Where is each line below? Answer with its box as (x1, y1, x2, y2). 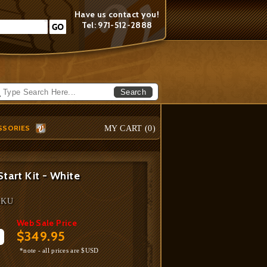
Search (120, 87, 146, 97)
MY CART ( (104, 124, 148, 133)
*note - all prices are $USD (20, 247, 99, 254)
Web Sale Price (17, 218, 77, 228)
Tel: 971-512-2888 (81, 20, 153, 30)
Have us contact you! (74, 9, 159, 20)
